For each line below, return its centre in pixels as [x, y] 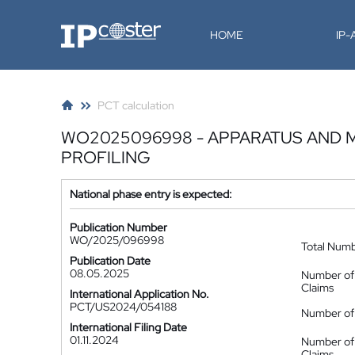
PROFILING [106, 157]
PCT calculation [136, 105]
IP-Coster [84, 28]
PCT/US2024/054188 [123, 307]
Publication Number [118, 227]
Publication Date [110, 261]
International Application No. [139, 294]
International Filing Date [128, 327]
